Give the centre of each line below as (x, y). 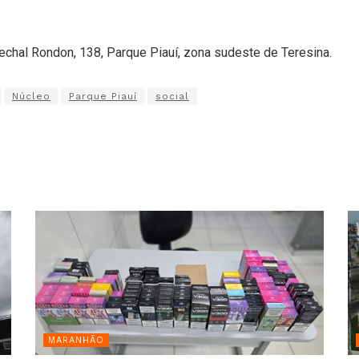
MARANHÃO (76, 340)
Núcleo (31, 96)
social (172, 96)
